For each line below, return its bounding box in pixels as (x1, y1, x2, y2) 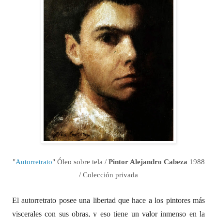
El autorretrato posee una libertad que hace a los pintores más (12, 196, 205, 204)
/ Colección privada (79, 170, 138, 179)
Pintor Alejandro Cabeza (108, 157, 187, 166)
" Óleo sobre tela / (52, 157, 108, 166)
